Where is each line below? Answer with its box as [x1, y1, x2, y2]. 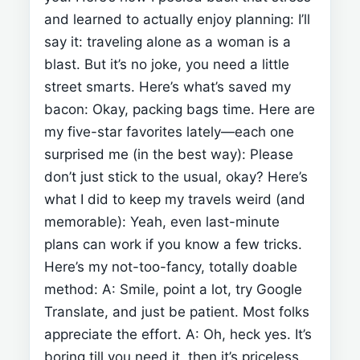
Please [246, 145, 293, 162]
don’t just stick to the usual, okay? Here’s [44, 168, 308, 185]
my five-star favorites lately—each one [44, 123, 294, 140]
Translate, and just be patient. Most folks [44, 303, 309, 320]
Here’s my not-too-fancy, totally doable [44, 258, 297, 275]
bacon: [44, 100, 88, 117]
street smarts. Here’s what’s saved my [44, 78, 291, 95]
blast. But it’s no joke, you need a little [44, 55, 289, 72]
